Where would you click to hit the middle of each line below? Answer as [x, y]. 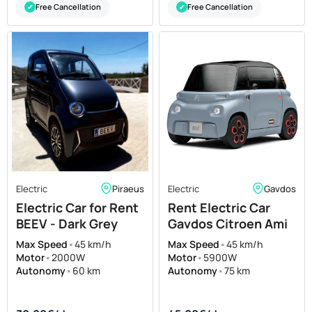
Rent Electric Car [219, 208]
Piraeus [128, 188]
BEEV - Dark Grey [67, 224]
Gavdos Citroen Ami [228, 224]
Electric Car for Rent [77, 208]
